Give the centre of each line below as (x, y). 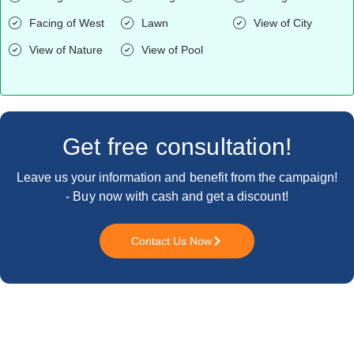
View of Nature (66, 49)
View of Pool (172, 49)
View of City (282, 23)
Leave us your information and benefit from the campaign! (177, 177)
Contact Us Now (171, 241)
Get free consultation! (177, 146)
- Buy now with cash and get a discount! (177, 196)
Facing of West (67, 23)
